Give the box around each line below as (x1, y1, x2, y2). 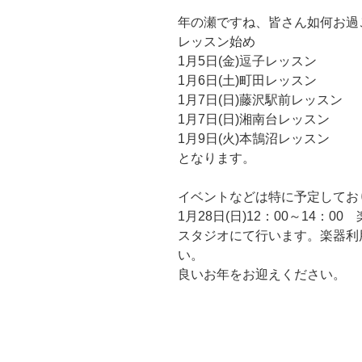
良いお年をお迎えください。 (178, 267, 346, 281)
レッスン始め (178, 34, 255, 48)
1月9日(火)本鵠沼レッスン (178, 131, 330, 145)
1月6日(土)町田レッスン (178, 73, 317, 87)
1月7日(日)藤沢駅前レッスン (178, 92, 343, 107)
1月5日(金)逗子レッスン (178, 53, 317, 68)
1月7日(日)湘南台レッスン (178, 112, 330, 126)
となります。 (178, 150, 255, 165)
